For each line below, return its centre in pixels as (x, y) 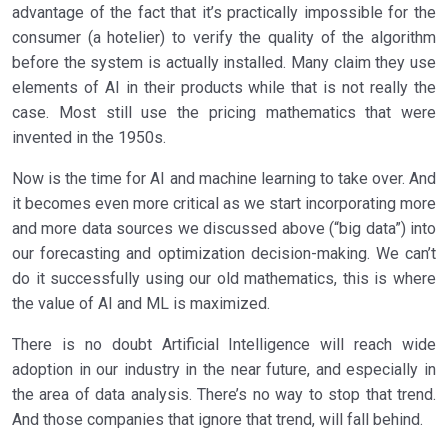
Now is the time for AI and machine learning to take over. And (224, 179)
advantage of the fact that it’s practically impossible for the (224, 13)
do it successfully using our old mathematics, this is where (224, 279)
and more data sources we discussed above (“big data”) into (224, 229)
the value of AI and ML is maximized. (141, 304)
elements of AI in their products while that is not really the (224, 88)
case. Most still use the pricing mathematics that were (224, 113)
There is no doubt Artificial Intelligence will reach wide (224, 345)
